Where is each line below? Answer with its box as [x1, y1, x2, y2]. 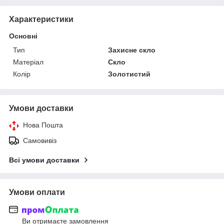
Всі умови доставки [9, 156, 79, 164]
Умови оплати [9, 188, 65, 196]
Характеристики [9, 15, 73, 23]
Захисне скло [108, 46, 156, 54]
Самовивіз [23, 136, 56, 144]
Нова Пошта [23, 121, 63, 129]
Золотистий [108, 70, 151, 78]
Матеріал [13, 58, 43, 66]
